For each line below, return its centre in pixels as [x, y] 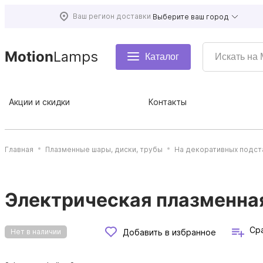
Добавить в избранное [169, 232]
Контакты [168, 102]
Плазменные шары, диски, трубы [104, 149]
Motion [29, 57]
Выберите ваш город [191, 16]
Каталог [162, 56]
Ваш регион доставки [112, 16]
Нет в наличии [36, 232]
